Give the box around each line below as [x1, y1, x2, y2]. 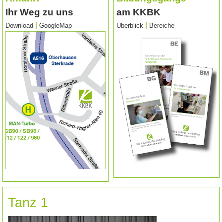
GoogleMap [39, 22, 72, 29]
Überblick [116, 22, 143, 29]
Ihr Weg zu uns [5, 7, 73, 17]
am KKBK [116, 7, 161, 17]
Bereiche [149, 22, 174, 29]
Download [5, 22, 33, 29]
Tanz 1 [8, 195, 48, 211]
